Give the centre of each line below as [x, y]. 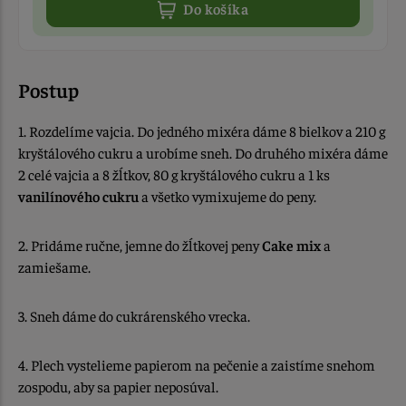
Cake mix [291, 245]
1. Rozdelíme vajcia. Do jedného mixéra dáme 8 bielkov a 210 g [202, 131]
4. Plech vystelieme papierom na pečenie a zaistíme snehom [197, 365]
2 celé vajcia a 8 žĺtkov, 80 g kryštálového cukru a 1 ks [174, 174]
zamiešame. [54, 267]
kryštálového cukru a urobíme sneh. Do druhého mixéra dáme [203, 153]
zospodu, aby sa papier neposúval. [118, 387]
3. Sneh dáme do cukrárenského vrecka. [134, 316]
